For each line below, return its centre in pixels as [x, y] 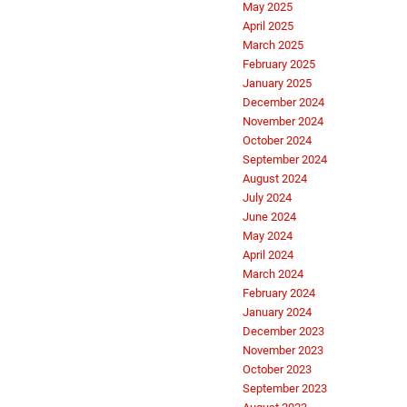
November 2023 [283, 351]
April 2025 [268, 26]
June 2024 [269, 217]
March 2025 [273, 45]
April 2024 [268, 255]
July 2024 [267, 198]
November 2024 [283, 122]
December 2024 [283, 103]
